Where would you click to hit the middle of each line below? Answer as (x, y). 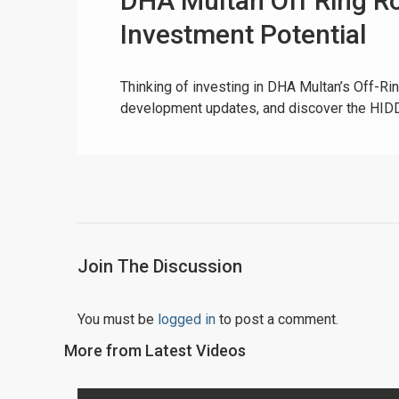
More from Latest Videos (155, 350)
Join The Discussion (160, 266)
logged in (187, 319)
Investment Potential (244, 34)
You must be (118, 319)
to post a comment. (277, 319)
